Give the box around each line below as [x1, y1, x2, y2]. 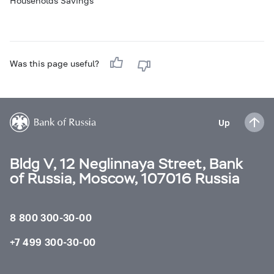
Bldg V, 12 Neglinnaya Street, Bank [10, 154, 243, 173]
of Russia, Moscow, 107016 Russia [10, 169, 240, 188]
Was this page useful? [10, 58, 102, 68]
